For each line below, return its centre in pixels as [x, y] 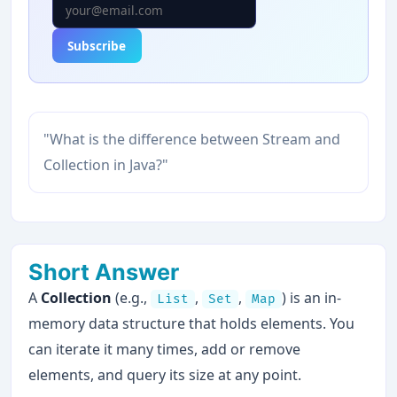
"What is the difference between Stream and [192, 140]
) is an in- [312, 298]
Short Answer [104, 272]
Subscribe [97, 45]
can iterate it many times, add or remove [165, 350]
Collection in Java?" [106, 165]
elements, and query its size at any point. [165, 375]
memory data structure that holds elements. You [192, 324]
